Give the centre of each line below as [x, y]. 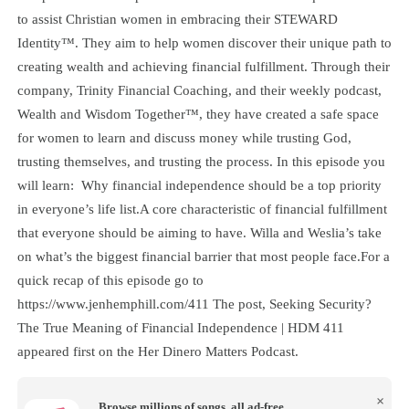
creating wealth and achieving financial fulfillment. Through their [203, 67]
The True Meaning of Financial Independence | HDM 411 [180, 328]
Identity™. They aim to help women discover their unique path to [204, 43]
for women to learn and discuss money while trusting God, [184, 138]
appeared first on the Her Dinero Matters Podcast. [157, 351]
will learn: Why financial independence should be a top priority [199, 185]
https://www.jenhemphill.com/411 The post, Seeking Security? [194, 304]
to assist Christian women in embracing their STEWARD [177, 19]
